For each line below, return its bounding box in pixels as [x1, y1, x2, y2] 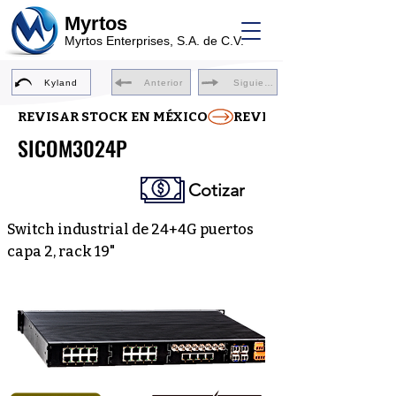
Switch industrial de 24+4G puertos [7, 221, 254, 238]
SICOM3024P [18, 132, 127, 164]
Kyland [44, 77, 78, 88]
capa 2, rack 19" [7, 243, 115, 260]
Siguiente [233, 77, 280, 88]
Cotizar [188, 179, 245, 201]
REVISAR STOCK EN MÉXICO [18, 109, 208, 125]
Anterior [144, 77, 183, 88]
